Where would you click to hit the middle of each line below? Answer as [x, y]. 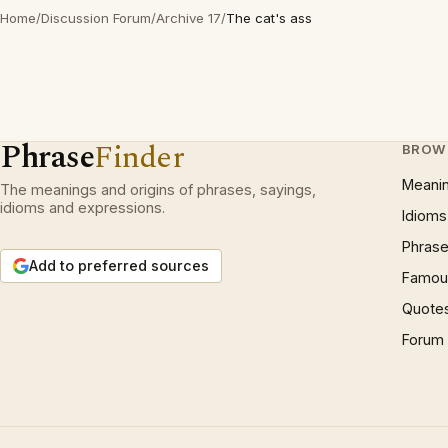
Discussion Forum [96, 18]
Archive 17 [188, 18]
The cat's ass [269, 18]
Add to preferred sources [119, 265]
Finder [139, 157]
